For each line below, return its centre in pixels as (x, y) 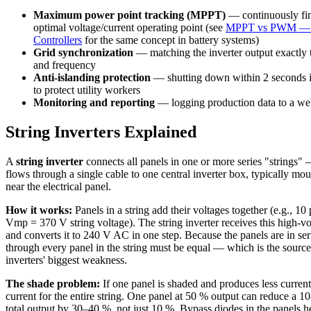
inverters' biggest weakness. (66, 260)
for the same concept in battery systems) (170, 40)
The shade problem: (53, 284)
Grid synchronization (83, 53)
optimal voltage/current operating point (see (129, 28)
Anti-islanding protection (92, 78)
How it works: (39, 210)
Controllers (58, 40)
